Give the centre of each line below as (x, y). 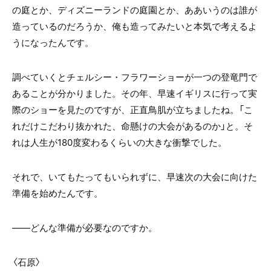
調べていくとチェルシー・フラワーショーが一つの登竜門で (135, 77)
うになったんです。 (53, 43)
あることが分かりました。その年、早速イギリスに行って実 (135, 93)
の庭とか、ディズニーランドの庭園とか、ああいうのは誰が (135, 10)
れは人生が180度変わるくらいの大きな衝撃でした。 (119, 142)
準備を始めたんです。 (57, 193)
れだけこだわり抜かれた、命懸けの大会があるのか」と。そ (132, 126)
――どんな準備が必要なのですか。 (85, 228)
